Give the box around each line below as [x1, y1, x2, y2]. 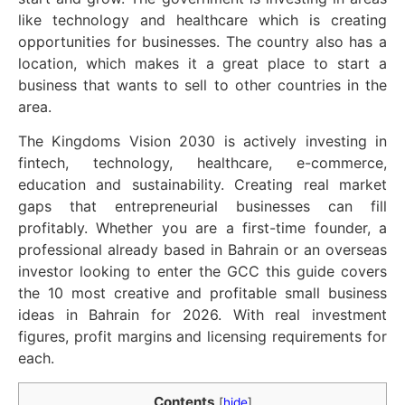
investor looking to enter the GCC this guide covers [18, 262, 387, 281]
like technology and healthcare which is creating [18, 11, 387, 30]
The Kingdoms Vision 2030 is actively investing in [18, 132, 387, 151]
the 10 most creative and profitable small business [18, 284, 387, 303]
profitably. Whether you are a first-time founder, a [18, 219, 387, 238]
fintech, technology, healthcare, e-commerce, [18, 154, 387, 173]
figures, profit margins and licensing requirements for [18, 327, 387, 346]
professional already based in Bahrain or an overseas [18, 240, 387, 259]
